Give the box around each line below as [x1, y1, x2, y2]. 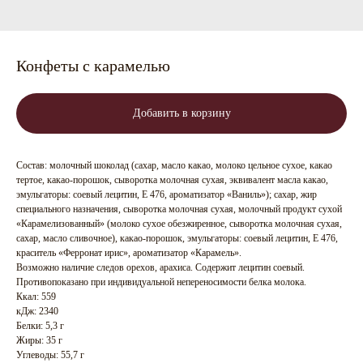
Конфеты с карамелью [16, 57, 170, 75]
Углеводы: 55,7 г [16, 349, 84, 361]
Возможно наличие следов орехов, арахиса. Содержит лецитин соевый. [16, 262, 305, 273]
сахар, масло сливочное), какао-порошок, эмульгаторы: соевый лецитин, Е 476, [16, 233, 338, 244]
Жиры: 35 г [16, 335, 62, 346]
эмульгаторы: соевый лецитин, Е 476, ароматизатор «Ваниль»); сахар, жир [16, 189, 317, 200]
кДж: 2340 [16, 305, 58, 317]
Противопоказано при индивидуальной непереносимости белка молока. [16, 276, 306, 288]
